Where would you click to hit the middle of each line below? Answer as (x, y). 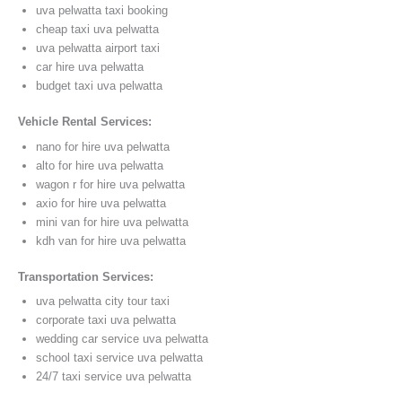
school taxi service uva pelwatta (119, 358)
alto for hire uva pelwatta (100, 165)
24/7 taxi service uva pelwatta (114, 377)
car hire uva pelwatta (90, 67)
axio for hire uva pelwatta (101, 203)
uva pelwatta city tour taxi (103, 301)
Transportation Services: (86, 276)
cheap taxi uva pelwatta (97, 30)
